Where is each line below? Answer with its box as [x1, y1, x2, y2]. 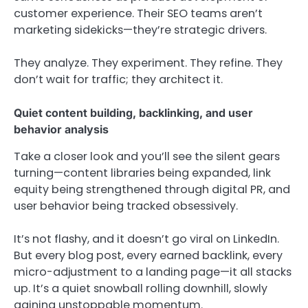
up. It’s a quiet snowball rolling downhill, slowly [14, 280, 267, 297]
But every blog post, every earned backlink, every [14, 247, 283, 264]
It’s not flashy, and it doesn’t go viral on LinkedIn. [14, 231, 279, 247]
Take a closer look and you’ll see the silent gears [14, 148, 280, 165]
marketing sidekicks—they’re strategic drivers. [14, 22, 267, 38]
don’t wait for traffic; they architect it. [14, 71, 223, 88]
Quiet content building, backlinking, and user [14, 106, 253, 120]
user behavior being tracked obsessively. [14, 198, 238, 214]
